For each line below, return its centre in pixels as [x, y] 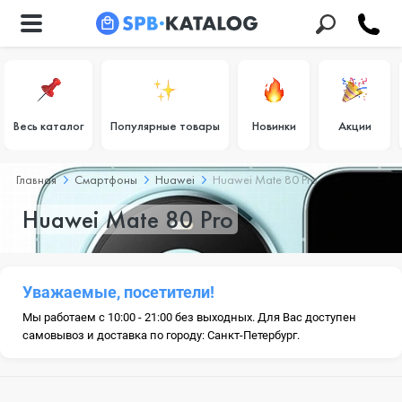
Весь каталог [48, 126]
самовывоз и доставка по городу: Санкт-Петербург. [161, 335]
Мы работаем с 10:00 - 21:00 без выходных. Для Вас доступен [189, 317]
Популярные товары [165, 126]
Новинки [274, 126]
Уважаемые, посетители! [118, 292]
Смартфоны [106, 179]
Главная [36, 179]
